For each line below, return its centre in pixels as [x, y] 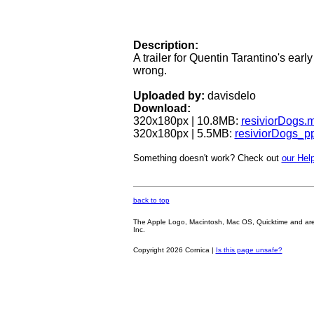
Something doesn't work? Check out [207, 158]
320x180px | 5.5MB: [184, 133]
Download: [162, 108]
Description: [165, 45]
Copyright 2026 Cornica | [174, 250]
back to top [151, 200]
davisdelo [230, 95]
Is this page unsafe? [249, 250]
